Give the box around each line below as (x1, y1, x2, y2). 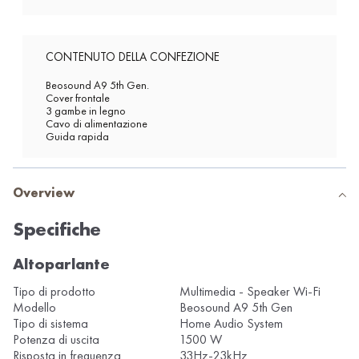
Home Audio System (179, 315, 283, 333)
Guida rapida (45, 129, 109, 144)
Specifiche (13, 216, 102, 242)
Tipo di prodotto (13, 283, 95, 301)
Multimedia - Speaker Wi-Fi (179, 283, 321, 301)
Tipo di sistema (13, 315, 88, 333)
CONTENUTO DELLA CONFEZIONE (45, 49, 220, 66)
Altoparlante (13, 253, 110, 275)
